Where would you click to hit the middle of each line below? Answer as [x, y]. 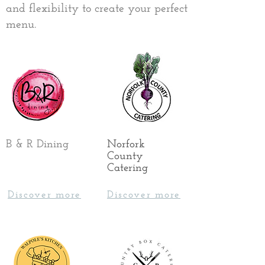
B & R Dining [37, 143]
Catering [127, 167]
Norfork [126, 143]
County [125, 155]
